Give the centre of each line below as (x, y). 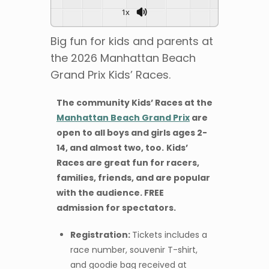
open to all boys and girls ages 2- (132, 133)
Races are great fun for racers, (128, 163)
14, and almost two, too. (110, 148)
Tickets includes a (169, 235)
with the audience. (100, 193)
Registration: (101, 235)
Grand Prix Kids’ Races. (110, 75)
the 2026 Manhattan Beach (123, 58)
